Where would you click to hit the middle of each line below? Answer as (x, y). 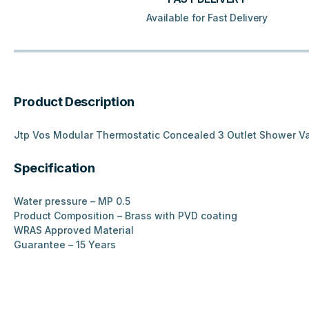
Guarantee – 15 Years (65, 245)
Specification (54, 168)
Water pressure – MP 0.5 (72, 201)
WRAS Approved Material (74, 230)
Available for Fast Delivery (207, 18)
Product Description (74, 102)
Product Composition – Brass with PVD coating (126, 216)
